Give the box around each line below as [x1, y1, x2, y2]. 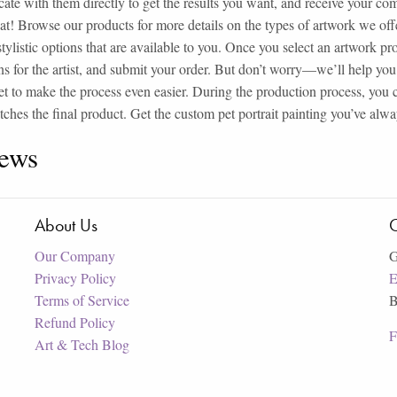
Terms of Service [35, 290, 129, 309]
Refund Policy [35, 312, 115, 331]
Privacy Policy [35, 268, 116, 287]
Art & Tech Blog [35, 334, 129, 354]
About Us [35, 213, 97, 237]
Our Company [35, 245, 115, 265]
